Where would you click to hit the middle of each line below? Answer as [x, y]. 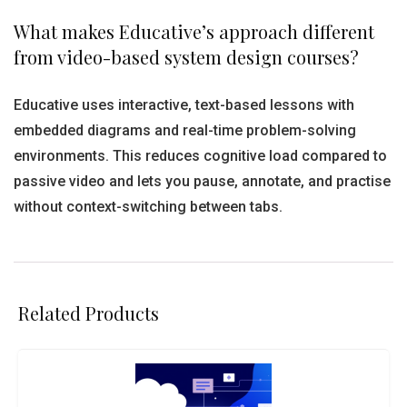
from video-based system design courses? [186, 57]
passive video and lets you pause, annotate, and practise [202, 181]
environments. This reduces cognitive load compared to [200, 156]
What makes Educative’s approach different [194, 31]
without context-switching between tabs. [148, 207]
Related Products [89, 313]
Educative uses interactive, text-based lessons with [184, 105]
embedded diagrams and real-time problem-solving [185, 130]
